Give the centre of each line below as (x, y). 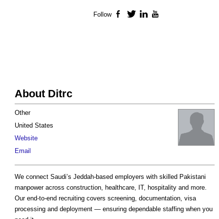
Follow (102, 15)
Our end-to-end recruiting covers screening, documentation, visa (105, 198)
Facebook (138, 15)
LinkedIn (161, 15)
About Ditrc (44, 94)
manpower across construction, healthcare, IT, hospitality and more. (111, 188)
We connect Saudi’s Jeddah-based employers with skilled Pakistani (110, 177)
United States (34, 126)
